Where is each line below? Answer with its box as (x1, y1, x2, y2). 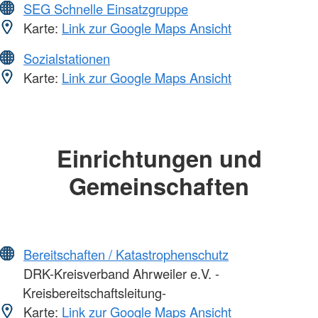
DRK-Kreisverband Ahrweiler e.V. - (20, 264, 219, 283)
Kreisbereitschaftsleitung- (23, 283, 166, 302)
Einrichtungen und (56, 141, 262, 175)
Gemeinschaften (69, 168, 249, 202)
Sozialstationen (23, 48, 110, 67)
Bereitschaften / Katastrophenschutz (23, 245, 229, 264)
